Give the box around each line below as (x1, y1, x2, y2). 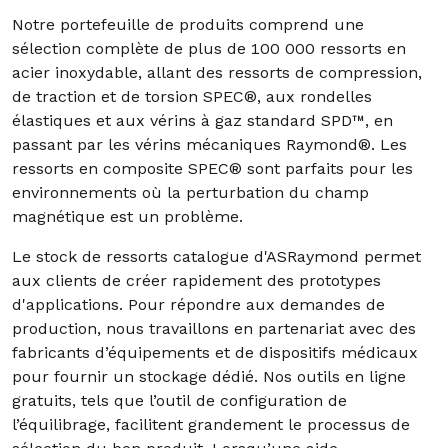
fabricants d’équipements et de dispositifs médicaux (12, 343, 418, 362)
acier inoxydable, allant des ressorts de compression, (12, 63, 422, 82)
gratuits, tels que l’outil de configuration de (12, 391, 347, 410)
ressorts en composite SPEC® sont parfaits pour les (12, 159, 413, 178)
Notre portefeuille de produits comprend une (12, 15, 364, 34)
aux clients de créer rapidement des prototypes (12, 271, 381, 290)
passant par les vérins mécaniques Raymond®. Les (12, 135, 407, 154)
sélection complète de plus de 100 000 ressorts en (12, 39, 406, 58)
